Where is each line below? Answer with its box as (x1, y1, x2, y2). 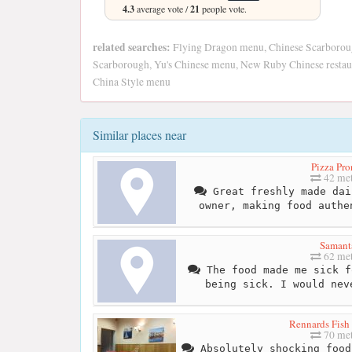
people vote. (200, 2, 247, 16)
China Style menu (93, 75, 170, 90)
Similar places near (93, 126, 186, 144)
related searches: (93, 39, 170, 56)
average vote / (134, 2, 190, 16)
